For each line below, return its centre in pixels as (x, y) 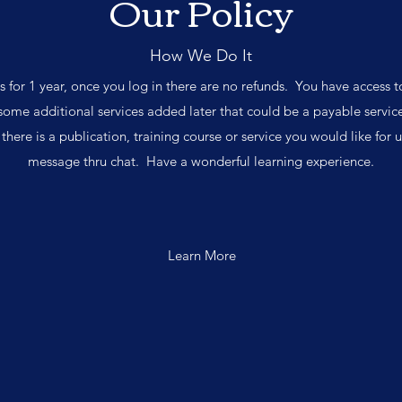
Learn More (201, 255)
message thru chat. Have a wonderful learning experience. (201, 161)
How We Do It (201, 56)
